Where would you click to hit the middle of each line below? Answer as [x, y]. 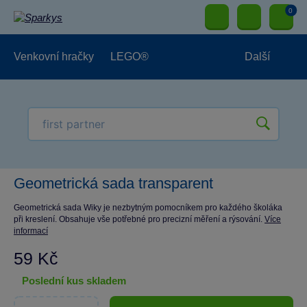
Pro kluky [45, 102]
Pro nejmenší [54, 147]
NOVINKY [128, 147]
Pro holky [107, 102]
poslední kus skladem [77, 281]
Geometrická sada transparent [113, 183]
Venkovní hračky [54, 57]
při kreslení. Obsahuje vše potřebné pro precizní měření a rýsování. [139, 219]
